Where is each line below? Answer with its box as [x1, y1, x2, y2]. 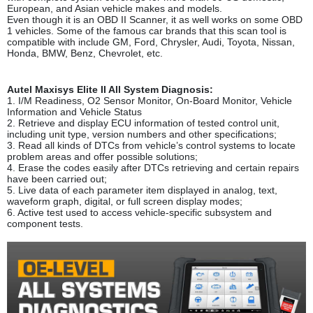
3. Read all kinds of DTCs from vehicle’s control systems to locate [7, 140, 296, 152]
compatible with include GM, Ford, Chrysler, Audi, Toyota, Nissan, [7, 36, 295, 48]
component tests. [7, 218, 83, 230]
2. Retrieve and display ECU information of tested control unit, [7, 117, 279, 129]
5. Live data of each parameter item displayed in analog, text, [7, 184, 277, 196]
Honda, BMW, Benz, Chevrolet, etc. [7, 48, 163, 59]
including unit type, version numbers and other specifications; [7, 129, 277, 140]
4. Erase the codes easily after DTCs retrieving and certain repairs [7, 162, 299, 174]
